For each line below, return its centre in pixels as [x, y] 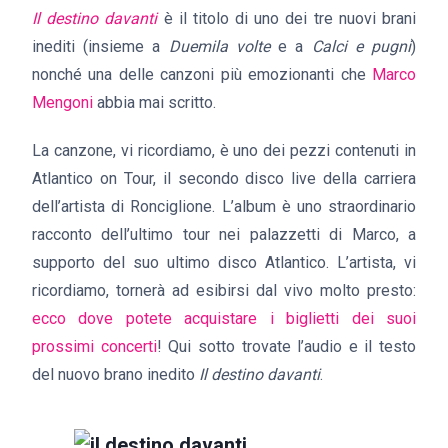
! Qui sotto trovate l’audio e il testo [286, 346]
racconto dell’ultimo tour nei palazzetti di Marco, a [224, 234]
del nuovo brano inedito [115, 374]
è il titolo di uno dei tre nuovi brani [290, 18]
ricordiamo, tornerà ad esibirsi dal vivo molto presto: [224, 290]
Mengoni [64, 102]
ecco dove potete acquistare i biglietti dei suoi [224, 318]
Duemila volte [219, 46]
